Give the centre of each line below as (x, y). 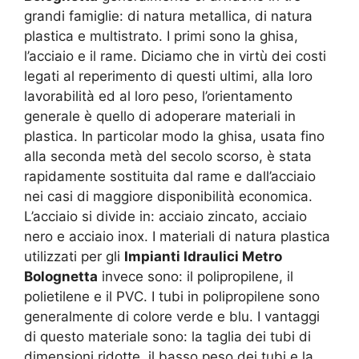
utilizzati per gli (74, 256)
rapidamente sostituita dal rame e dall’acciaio (170, 176)
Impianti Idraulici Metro (203, 256)
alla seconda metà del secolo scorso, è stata (168, 156)
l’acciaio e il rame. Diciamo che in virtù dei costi (175, 56)
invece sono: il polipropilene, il (196, 276)
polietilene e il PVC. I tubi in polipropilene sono (172, 296)
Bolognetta (61, 276)
